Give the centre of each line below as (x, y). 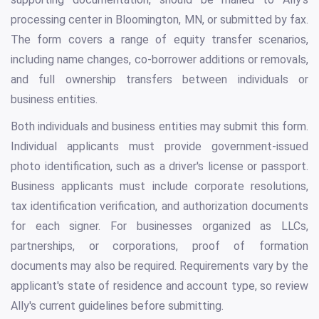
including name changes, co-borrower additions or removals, (159, 60)
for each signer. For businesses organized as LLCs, (159, 226)
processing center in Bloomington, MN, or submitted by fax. (159, 20)
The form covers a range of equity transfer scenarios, (159, 40)
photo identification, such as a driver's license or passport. (159, 167)
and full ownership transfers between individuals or (159, 80)
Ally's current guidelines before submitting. (117, 306)
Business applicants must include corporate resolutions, (159, 187)
